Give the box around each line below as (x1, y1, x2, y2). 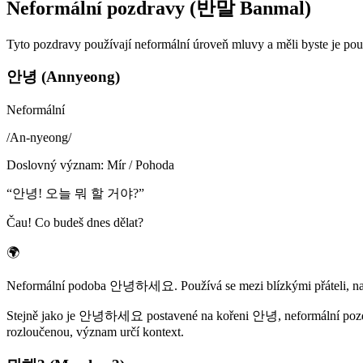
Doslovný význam (6, 158, 100, 172)
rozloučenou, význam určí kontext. (6, 325, 184, 339)
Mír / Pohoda (107, 158, 174, 172)
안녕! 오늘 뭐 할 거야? (12, 186, 139, 200)
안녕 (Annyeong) (6, 68, 120, 86)
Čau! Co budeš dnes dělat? (6, 216, 143, 229)
